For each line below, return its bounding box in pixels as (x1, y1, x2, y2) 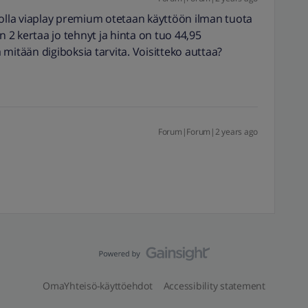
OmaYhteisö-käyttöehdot (43, 279, 153, 292)
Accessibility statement (163, 279, 265, 292)
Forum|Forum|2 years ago (157, 126, 258, 137)
